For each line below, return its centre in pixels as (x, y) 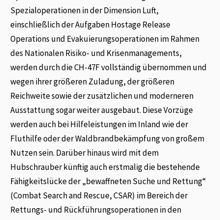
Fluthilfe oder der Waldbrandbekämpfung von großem (108, 138)
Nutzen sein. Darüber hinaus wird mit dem (85, 152)
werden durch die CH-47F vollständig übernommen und (109, 67)
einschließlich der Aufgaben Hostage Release (91, 24)
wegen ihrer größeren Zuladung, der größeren (93, 81)
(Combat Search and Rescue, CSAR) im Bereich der (99, 195)
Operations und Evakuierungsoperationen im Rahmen (105, 39)
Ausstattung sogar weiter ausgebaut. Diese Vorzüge (102, 110)
